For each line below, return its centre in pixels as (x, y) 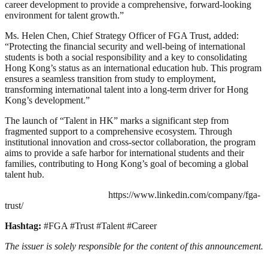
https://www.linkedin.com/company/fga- (184, 194)
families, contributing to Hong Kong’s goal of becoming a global (127, 163)
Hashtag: (24, 226)
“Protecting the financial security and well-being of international (125, 46)
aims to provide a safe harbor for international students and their (124, 153)
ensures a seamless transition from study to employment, (110, 78)
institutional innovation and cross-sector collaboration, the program (130, 142)
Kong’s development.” (47, 100)
